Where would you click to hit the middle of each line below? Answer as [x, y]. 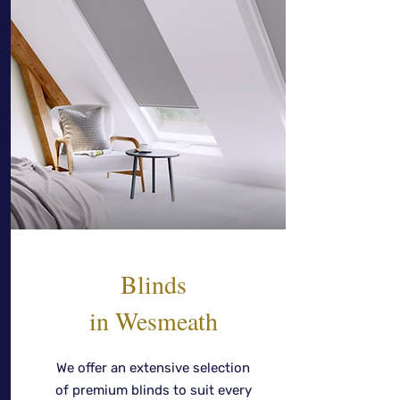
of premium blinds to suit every [153, 390]
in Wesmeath [153, 321]
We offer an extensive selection [153, 368]
